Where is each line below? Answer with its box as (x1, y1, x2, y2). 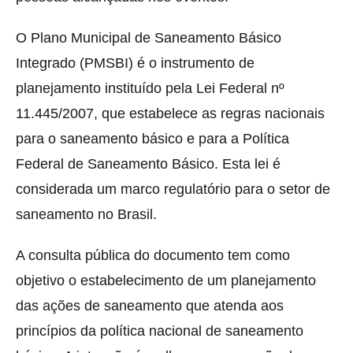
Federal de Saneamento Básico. (16, 156, 222, 173)
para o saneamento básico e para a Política (16, 131, 289, 147)
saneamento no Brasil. (16, 206, 157, 223)
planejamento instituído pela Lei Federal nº (16, 80, 284, 97)
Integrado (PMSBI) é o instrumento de (16, 55, 255, 72)
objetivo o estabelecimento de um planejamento (16, 273, 316, 289)
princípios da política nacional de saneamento (16, 323, 303, 340)
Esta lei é (222, 156, 281, 173)
